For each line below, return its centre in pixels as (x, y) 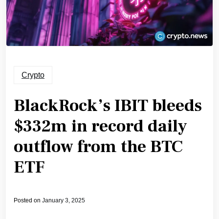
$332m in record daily (100, 127)
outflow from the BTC (98, 147)
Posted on (28, 201)
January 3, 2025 (64, 201)
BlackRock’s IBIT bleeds (108, 106)
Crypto (33, 75)
